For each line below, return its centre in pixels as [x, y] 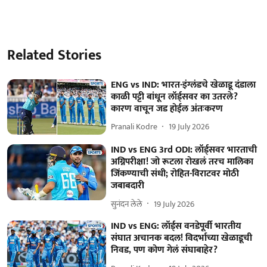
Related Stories [54, 55]
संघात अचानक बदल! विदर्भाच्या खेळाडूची [182, 238]
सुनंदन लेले [127, 204]
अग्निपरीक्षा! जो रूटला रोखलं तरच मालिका [182, 162]
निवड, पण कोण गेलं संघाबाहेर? [164, 250]
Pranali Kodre [134, 127]
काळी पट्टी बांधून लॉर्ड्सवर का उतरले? [175, 97]
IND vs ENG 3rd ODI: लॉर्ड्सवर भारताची [184, 150]
